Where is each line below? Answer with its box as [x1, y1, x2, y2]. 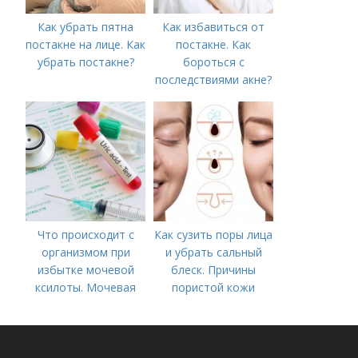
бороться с [182, 54, 245, 70]
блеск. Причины [171, 261, 257, 277]
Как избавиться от [162, 18, 265, 34]
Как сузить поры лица [154, 226, 273, 242]
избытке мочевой [37, 261, 134, 277]
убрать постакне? [37, 54, 134, 70]
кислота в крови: [40, 296, 132, 312]
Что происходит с [37, 226, 134, 242]
